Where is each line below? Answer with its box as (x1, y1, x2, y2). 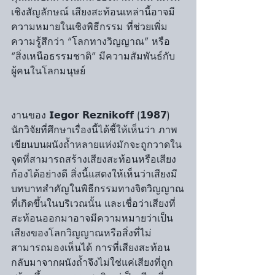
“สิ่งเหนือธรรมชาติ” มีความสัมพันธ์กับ (11, 50, 175, 63)
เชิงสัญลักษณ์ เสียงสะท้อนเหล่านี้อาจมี (11, 6, 175, 18)
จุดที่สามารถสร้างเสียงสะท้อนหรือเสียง (11, 153, 176, 166)
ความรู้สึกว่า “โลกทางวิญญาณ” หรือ (11, 35, 173, 48)
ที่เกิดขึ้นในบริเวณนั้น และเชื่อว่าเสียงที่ (11, 197, 176, 210)
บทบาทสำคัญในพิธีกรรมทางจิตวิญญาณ (11, 182, 184, 195)
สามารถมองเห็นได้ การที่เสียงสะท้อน (11, 241, 170, 254)
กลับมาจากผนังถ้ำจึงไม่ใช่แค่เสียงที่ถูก (11, 256, 173, 269)
